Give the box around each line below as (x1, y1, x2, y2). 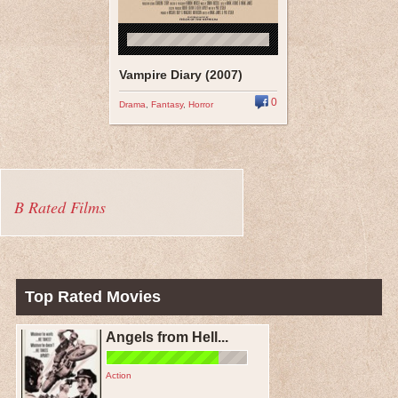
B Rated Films (14, 196, 106, 218)
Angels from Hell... (106, 330, 228, 345)
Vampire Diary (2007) (118, 68, 243, 82)
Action (106, 370, 131, 380)
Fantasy (150, 99, 183, 109)
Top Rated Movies (25, 288, 161, 306)
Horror (187, 99, 213, 109)
